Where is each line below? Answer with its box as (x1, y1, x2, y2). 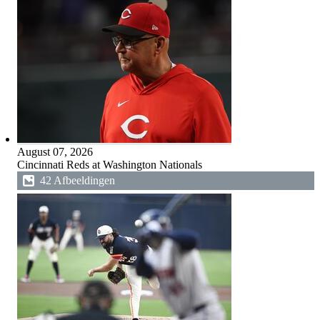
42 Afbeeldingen (39, 174, 115, 186)
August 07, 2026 (16, 146, 93, 158)
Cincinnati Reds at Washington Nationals (16, 159, 202, 171)
